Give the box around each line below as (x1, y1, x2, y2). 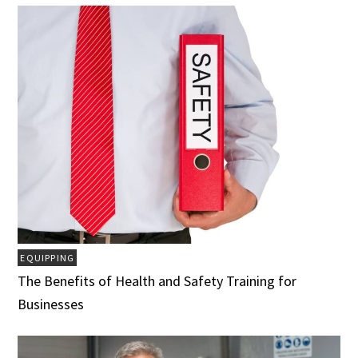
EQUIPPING (20, 252, 75, 265)
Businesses (18, 295, 85, 314)
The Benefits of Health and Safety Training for (18, 272, 297, 291)
